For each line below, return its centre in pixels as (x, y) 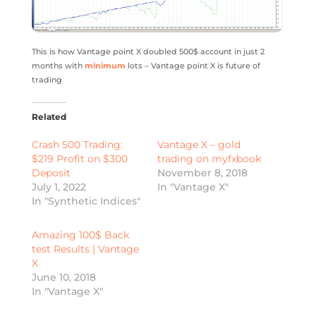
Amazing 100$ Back (80, 235)
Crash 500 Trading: (77, 144)
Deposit (51, 172)
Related (49, 116)
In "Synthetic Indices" (86, 201)
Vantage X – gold (199, 144)
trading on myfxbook (209, 158)
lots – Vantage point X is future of (193, 65)
